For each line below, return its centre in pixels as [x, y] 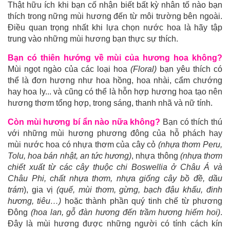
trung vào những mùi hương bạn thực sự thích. [93, 39]
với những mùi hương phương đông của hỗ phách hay [115, 133]
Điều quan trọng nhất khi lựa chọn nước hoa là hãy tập [115, 27]
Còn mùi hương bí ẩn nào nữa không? [84, 122]
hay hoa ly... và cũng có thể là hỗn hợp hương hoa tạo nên [115, 91]
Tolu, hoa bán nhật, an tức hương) [70, 156]
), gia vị [40, 189]
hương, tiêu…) [35, 201]
